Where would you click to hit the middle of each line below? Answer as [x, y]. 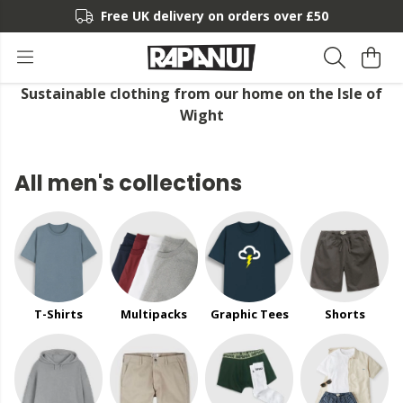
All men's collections [128, 183]
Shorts [345, 313]
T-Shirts [58, 313]
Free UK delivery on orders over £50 [214, 16]
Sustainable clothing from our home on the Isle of [201, 94]
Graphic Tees [249, 313]
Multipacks [154, 313]
